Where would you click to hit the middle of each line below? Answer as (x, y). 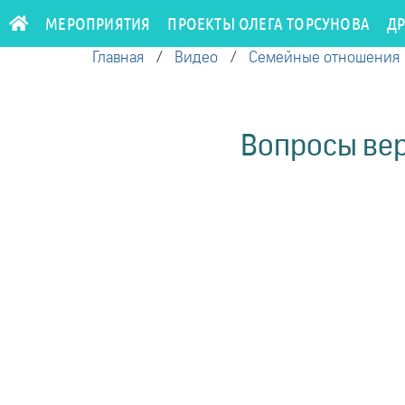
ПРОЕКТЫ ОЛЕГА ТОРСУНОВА (269, 23)
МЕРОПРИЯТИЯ (98, 23)
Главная (118, 58)
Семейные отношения (324, 58)
